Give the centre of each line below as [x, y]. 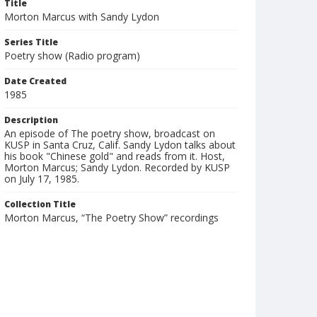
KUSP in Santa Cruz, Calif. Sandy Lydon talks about [120, 145]
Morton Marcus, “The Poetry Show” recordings [111, 218]
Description [31, 120]
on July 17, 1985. [42, 179]
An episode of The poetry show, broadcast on [110, 133]
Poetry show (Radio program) [72, 56]
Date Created [35, 81]
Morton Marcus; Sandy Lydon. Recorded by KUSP [117, 167]
